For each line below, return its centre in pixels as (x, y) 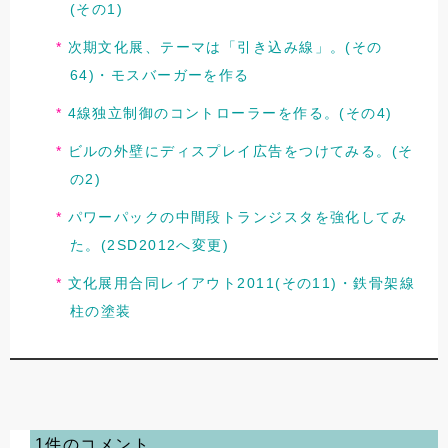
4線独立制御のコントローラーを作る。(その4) (230, 112)
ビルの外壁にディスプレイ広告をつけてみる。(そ (240, 151)
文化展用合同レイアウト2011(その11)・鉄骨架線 (241, 283)
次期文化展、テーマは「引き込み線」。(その (225, 46)
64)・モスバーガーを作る (160, 74)
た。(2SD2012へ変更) (150, 245)
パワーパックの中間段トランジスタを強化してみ (237, 217)
